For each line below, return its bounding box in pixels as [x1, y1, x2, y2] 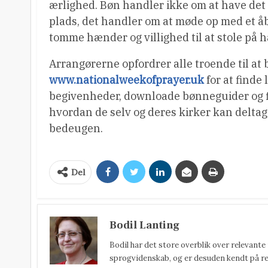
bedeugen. [49, 121, 103, 135]
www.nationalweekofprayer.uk [49, 73, 204, 87]
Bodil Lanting [109, 218, 179, 232]
